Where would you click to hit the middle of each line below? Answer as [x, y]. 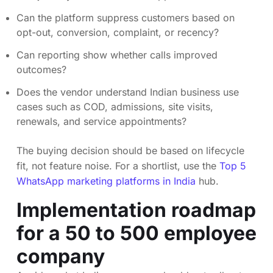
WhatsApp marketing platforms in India [106, 181]
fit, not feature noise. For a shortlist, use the [118, 165]
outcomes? [41, 70]
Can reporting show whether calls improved [117, 55]
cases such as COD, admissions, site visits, [115, 106]
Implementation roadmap [136, 210]
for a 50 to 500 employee [136, 233]
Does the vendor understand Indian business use [128, 92]
